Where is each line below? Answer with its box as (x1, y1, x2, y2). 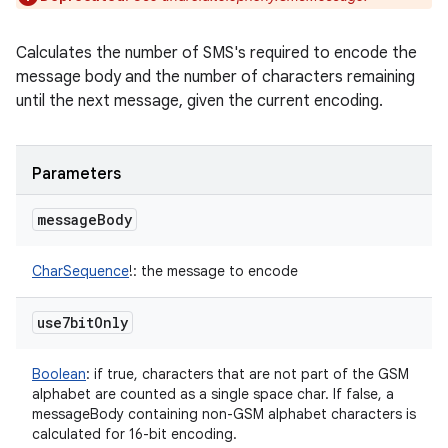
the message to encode (137, 262, 298, 280)
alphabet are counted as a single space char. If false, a (32, 385, 394, 403)
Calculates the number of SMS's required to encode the (16, 43, 417, 63)
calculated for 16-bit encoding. (32, 425, 237, 443)
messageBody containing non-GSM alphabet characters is (32, 405, 416, 423)
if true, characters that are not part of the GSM (90, 365, 409, 383)
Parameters (32, 164, 121, 184)
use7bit (37, 313, 94, 332)
